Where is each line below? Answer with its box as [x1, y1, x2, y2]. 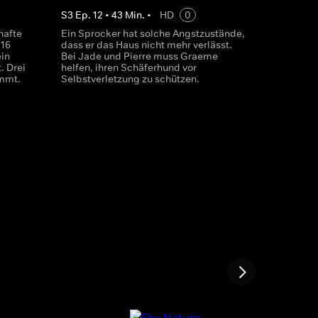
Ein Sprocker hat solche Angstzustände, [60, 27, 245, 40]
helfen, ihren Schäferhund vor [60, 61, 197, 74]
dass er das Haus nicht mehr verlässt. [60, 38, 232, 51]
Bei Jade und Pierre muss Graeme [60, 50, 218, 62]
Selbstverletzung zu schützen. [60, 72, 199, 85]
